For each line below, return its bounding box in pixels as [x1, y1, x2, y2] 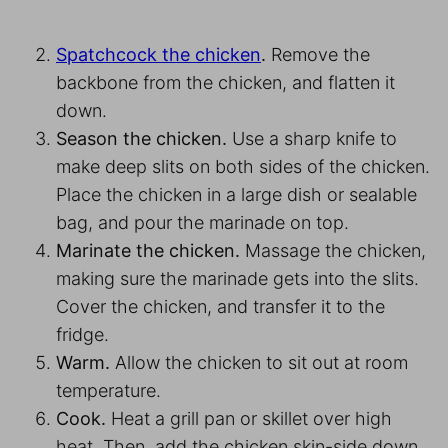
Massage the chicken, [245, 239, 426, 261]
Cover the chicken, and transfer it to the [56, 295, 385, 317]
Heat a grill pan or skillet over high [111, 407, 392, 429]
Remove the [266, 43, 370, 65]
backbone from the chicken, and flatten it [56, 71, 395, 93]
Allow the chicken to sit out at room [110, 351, 408, 373]
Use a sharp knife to [232, 127, 397, 149]
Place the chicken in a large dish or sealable [56, 183, 417, 205]
